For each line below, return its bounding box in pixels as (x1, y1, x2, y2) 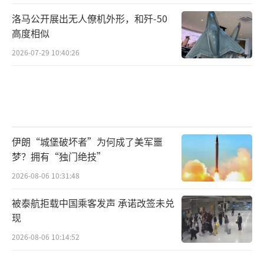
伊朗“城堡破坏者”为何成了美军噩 (12, 134, 163, 148)
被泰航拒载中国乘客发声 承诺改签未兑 (12, 196, 174, 210)
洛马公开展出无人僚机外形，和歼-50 (12, 11, 167, 25)
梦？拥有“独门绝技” (12, 148, 106, 163)
